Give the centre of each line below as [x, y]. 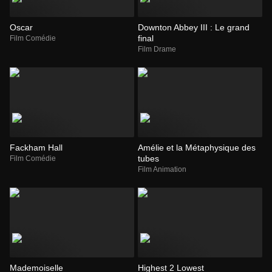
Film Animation [162, 169]
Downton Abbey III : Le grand [194, 27]
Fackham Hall [36, 147]
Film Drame [157, 49]
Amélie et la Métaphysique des [197, 147]
